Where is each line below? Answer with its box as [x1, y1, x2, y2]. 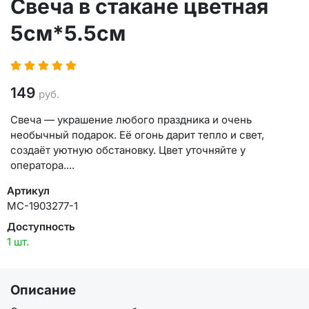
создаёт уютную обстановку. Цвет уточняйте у [10, 143, 246, 157]
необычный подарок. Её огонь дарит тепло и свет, [10, 128, 264, 142]
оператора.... [10, 159, 74, 172]
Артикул [7, 184, 50, 198]
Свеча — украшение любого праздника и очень [10, 113, 252, 127]
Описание [10, 282, 76, 299]
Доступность [7, 219, 75, 233]
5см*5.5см [10, 21, 126, 46]
